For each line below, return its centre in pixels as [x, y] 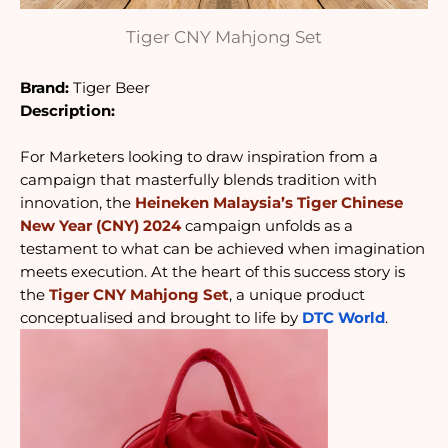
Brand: [44, 88]
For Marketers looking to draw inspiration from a [199, 157]
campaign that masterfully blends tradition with [198, 180]
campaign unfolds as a [267, 226]
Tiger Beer [111, 88]
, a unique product [297, 295]
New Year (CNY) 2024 [100, 226]
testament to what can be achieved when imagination [222, 249]
